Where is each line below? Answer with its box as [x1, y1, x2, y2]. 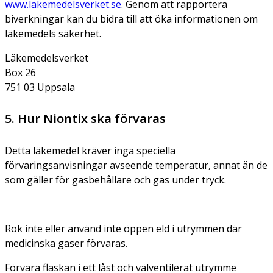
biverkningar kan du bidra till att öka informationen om [5, 12, 258, 26]
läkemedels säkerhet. [5, 27, 101, 41]
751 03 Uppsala [5, 80, 75, 94]
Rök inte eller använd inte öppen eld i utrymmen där [5, 222, 242, 236]
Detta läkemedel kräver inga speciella [5, 144, 175, 158]
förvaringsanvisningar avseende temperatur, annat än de [5, 158, 268, 172]
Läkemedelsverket [5, 51, 88, 65]
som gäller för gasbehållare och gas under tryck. [5, 173, 226, 187]
